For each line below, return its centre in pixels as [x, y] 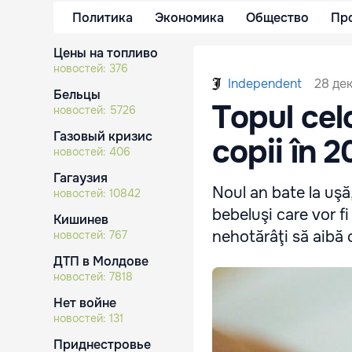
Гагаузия [81, 178]
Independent [265, 84]
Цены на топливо [106, 53]
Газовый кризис [103, 136]
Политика [103, 17]
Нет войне [85, 303]
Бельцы [77, 95]
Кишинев [81, 220]
